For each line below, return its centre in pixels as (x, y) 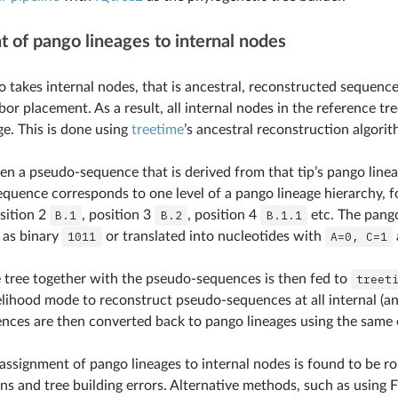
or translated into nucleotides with (213, 236)
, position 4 (224, 215)
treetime (157, 129)
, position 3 (119, 215)
